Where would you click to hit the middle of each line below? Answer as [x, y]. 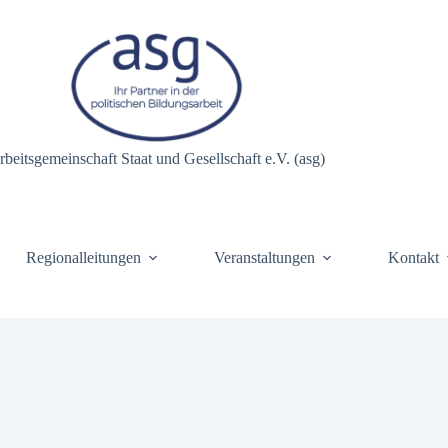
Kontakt [414, 257]
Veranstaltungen [265, 257]
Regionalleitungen [84, 257]
